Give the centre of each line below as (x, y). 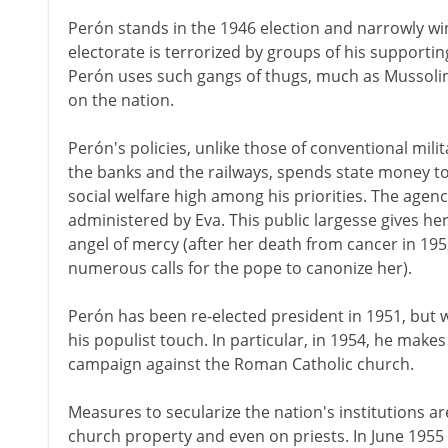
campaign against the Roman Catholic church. (240, 364)
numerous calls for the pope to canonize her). (239, 268)
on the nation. (120, 100)
